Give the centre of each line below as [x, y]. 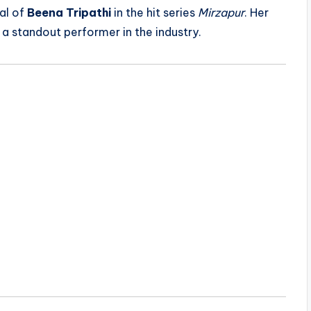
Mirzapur [221, 13]
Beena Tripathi [69, 13]
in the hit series [154, 13]
